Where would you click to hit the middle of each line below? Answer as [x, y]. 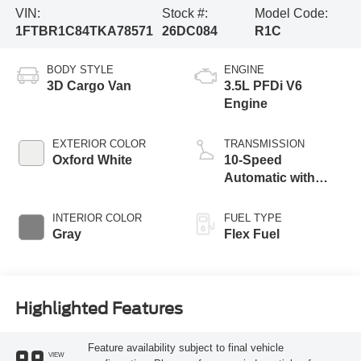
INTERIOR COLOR [97, 218]
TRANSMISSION [264, 144]
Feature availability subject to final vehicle [185, 347]
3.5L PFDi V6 [263, 86]
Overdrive [254, 196]
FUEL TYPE [253, 218]
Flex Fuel [252, 234]
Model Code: [292, 14]
